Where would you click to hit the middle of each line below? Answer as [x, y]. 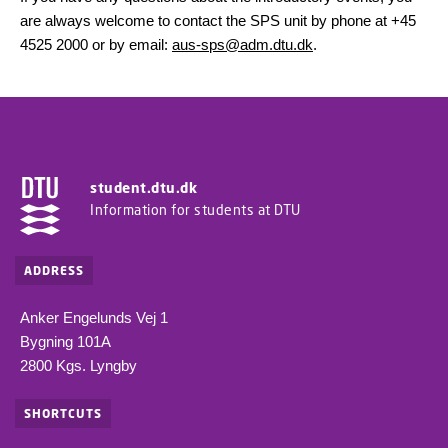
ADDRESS [54, 271]
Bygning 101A [65, 342]
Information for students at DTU [195, 209]
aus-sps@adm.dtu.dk [242, 44]
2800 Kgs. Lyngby [78, 366]
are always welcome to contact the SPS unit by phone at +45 [218, 20]
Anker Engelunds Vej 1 [94, 318]
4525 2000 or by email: [96, 44]
